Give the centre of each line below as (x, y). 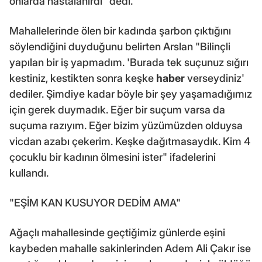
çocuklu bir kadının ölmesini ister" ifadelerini (113, 157)
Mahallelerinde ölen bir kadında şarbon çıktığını (120, 31)
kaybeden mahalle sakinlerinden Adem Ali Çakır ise (130, 249)
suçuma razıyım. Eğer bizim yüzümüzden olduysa (126, 126)
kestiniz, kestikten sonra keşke (83, 78)
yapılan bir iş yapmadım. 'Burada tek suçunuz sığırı (129, 63)
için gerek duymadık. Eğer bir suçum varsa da (117, 110)
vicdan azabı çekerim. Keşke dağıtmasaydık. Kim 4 (130, 142)
